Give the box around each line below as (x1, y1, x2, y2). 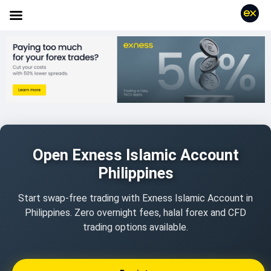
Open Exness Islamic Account (32, 146, 239, 165)
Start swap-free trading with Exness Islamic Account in (18, 192, 253, 204)
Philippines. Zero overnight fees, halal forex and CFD (25, 207, 246, 219)
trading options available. (83, 221, 188, 233)
